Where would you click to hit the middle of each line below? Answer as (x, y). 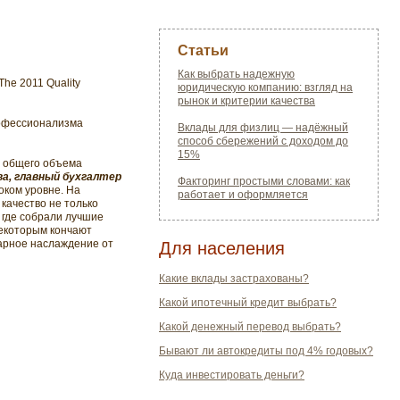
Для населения (222, 248)
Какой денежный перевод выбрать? (250, 327)
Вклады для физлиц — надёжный (263, 128)
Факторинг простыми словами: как (264, 181)
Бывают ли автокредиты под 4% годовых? (266, 351)
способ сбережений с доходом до (263, 141)
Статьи (203, 50)
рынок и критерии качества (246, 101)
